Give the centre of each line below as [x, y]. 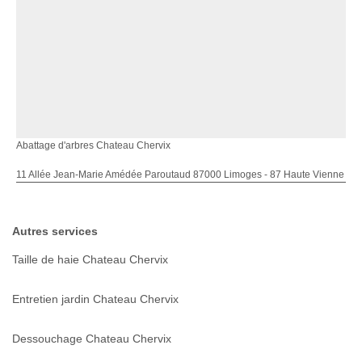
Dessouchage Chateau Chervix [92, 338]
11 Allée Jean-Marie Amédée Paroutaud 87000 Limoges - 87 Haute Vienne [180, 174]
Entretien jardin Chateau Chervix [95, 299]
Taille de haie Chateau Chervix [90, 259]
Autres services [55, 231]
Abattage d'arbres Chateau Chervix [93, 145]
